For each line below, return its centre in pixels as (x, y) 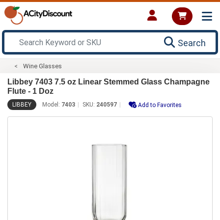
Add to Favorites (160, 105)
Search (192, 43)
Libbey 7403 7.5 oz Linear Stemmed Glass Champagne (109, 82)
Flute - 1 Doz (30, 91)
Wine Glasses (43, 66)
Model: (52, 104)
